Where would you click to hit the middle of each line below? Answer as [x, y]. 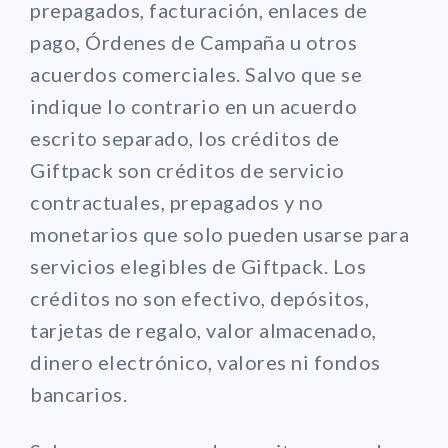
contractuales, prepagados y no [176, 201]
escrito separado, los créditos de [185, 137]
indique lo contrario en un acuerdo [193, 105]
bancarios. [78, 393]
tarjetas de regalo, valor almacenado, [203, 329]
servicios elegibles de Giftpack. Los [198, 265]
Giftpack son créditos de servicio [187, 169]
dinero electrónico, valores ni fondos [205, 361]
